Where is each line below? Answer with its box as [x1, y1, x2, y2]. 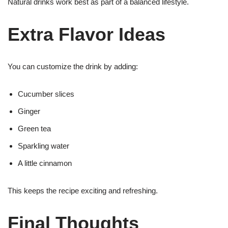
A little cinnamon [18, 159, 72, 167]
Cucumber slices [18, 90, 74, 98]
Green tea [18, 124, 51, 133]
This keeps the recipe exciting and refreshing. [8, 186, 158, 195]
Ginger [18, 107, 40, 116]
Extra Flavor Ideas [8, 24, 165, 45]
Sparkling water [18, 141, 69, 150]
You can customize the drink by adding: [8, 62, 138, 71]
